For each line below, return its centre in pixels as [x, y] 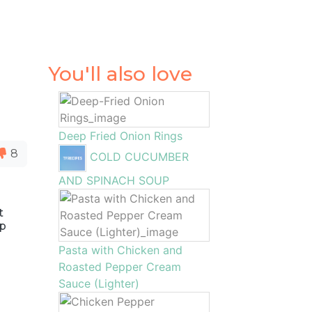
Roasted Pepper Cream [119, 267]
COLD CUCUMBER [139, 157]
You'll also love [120, 74]
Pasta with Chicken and [120, 250]
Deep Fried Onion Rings [120, 136]
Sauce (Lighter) [99, 283]
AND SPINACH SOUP [114, 180]
